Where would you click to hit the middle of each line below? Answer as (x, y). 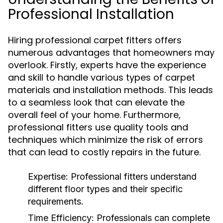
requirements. (56, 201)
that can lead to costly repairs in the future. (104, 152)
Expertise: (48, 176)
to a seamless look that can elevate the (96, 102)
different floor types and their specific (105, 189)
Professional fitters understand (132, 176)
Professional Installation (91, 14)
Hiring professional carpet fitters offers (95, 40)
